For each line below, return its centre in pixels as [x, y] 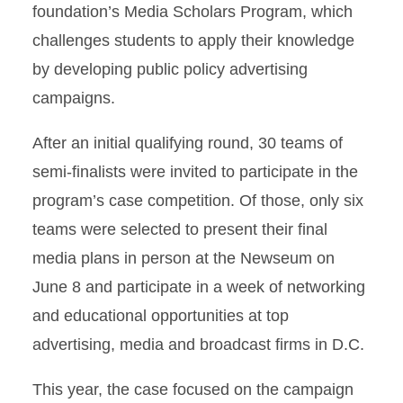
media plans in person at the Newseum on [184, 258]
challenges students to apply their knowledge [193, 40]
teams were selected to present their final [180, 229]
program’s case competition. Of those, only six [198, 201]
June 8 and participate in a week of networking [199, 287]
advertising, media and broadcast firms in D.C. [198, 345]
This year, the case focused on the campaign [193, 390]
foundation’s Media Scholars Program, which [193, 12]
